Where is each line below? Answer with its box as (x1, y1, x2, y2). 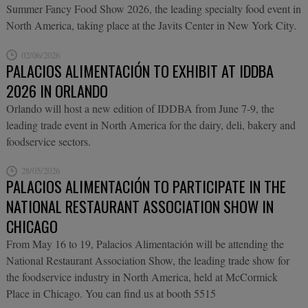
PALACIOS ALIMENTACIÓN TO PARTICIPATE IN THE (5, 174, 286, 197)
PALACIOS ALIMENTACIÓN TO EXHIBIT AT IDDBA (5, 58, 274, 82)
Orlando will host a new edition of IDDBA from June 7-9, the (5, 100, 274, 115)
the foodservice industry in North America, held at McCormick (5, 269, 278, 284)
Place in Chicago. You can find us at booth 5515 (5, 285, 216, 300)
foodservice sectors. (5, 133, 91, 148)
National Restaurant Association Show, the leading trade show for (5, 252, 289, 267)
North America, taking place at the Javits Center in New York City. (5, 18, 296, 33)
